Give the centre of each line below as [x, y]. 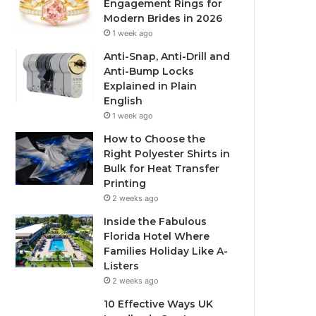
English [123, 101]
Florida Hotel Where [157, 236]
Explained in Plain [151, 86]
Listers [122, 266]
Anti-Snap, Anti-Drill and [167, 56]
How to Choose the [155, 139]
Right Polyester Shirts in [167, 154]
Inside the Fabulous [156, 221]
